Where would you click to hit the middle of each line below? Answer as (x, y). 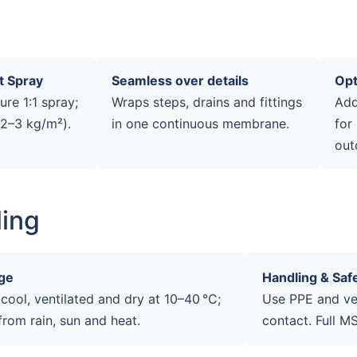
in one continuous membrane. (200, 123)
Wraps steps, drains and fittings (207, 102)
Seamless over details (180, 80)
